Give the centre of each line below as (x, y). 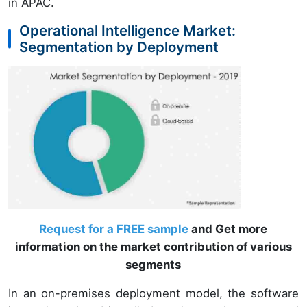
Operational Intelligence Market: (127, 30)
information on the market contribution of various (153, 247)
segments (153, 265)
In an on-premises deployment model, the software (153, 294)
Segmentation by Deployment (119, 47)
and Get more (228, 229)
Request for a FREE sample (114, 229)
